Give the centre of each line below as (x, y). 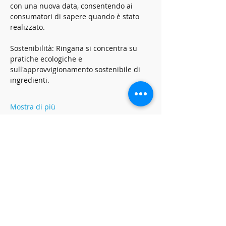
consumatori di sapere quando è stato (76, 16)
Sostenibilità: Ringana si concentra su (75, 48)
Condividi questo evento (48, 162)
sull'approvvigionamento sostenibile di (76, 69)
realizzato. (27, 27)
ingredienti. (30, 80)
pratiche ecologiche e (47, 59)
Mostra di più (33, 106)
